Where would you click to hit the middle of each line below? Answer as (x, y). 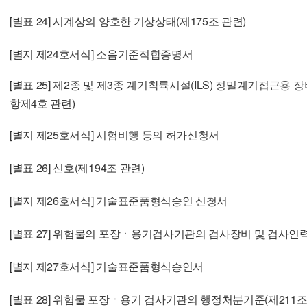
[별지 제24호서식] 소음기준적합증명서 (101, 53)
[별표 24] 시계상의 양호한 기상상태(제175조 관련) (128, 21)
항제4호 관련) (42, 103)
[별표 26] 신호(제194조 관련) (77, 167)
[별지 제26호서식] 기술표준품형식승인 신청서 (119, 200)
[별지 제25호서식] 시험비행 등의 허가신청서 (114, 134)
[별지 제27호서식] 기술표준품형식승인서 (107, 266)
